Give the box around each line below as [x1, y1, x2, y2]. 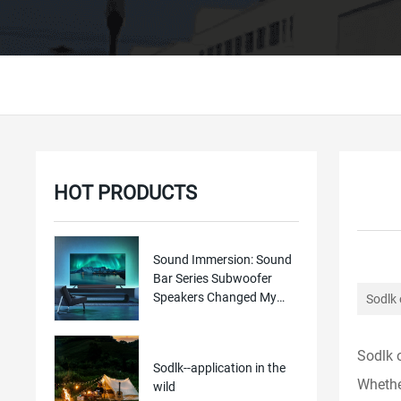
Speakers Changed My [152, 289, 277, 304]
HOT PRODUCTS [54, 182, 198, 205]
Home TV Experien [152, 308, 254, 323]
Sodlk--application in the [152, 360, 286, 375]
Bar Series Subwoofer [152, 270, 272, 286]
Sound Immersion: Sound [152, 252, 292, 267]
